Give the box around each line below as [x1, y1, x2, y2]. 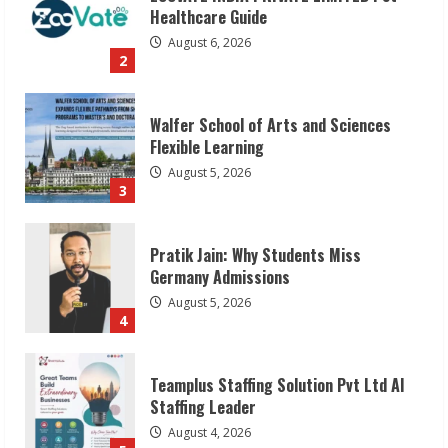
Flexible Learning [150, 86, 264, 111]
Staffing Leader [150, 346, 256, 371]
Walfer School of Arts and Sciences [150, 64, 391, 89]
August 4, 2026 [165, 375, 251, 393]
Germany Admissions [150, 216, 290, 241]
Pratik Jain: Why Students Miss [150, 194, 361, 219]
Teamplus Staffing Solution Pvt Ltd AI [150, 324, 405, 349]
